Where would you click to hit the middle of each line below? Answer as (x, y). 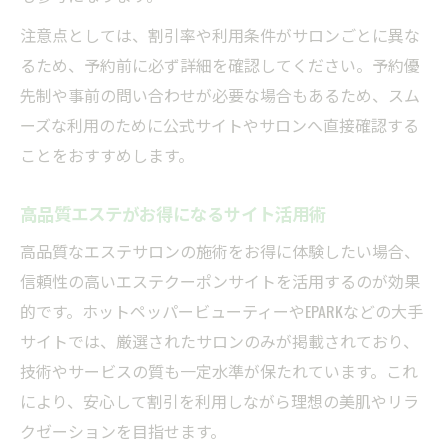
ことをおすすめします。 (107, 154)
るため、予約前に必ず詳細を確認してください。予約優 (220, 64)
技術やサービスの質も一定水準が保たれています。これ (219, 370)
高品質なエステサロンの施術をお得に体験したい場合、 (220, 250)
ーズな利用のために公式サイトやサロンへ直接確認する (219, 124)
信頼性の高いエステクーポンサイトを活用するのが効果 (220, 280)
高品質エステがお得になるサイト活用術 (173, 212)
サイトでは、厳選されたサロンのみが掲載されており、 (219, 340)
